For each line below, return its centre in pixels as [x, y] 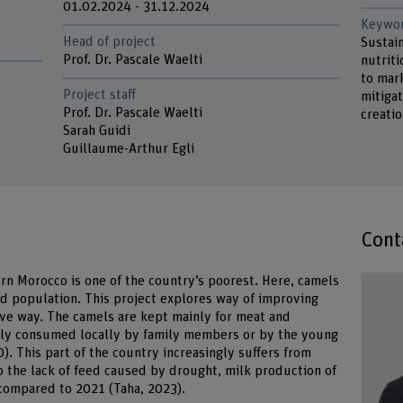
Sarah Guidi [99, 131]
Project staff [100, 95]
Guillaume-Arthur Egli [129, 149]
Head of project [110, 42]
